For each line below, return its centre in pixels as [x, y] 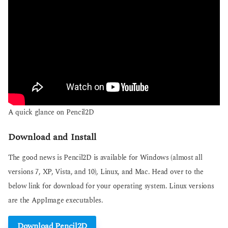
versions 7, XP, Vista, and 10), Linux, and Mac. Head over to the [106, 172]
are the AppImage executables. [56, 201]
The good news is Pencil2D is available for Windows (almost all [105, 158]
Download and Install [52, 137]
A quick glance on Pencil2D [51, 113]
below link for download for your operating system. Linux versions [111, 187]
